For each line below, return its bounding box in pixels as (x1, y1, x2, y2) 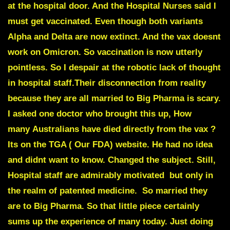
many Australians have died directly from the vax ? (8, 124, 216, 134)
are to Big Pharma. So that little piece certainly (8, 201, 199, 211)
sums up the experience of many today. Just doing (8, 216, 213, 226)
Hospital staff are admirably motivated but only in (8, 170, 213, 180)
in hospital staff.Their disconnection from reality (8, 78, 206, 88)
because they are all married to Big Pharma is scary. (8, 93, 221, 103)
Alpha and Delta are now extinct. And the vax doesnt (8, 31, 221, 42)
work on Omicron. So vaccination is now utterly (8, 47, 202, 57)
